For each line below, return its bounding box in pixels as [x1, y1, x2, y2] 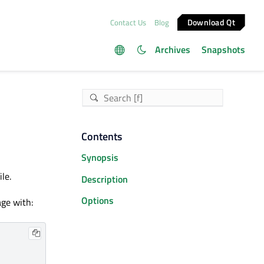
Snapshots [202, 42, 245, 57]
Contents [81, 128, 122, 144]
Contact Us [110, 16, 146, 28]
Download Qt [187, 15, 236, 28]
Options [81, 193, 114, 208]
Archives [154, 42, 190, 57]
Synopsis [81, 150, 118, 165]
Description [81, 171, 128, 186]
